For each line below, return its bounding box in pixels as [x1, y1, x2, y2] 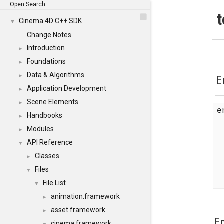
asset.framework [51, 206, 105, 214]
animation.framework [51, 192, 120, 200]
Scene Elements [27, 98, 78, 106]
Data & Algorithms [27, 71, 84, 79]
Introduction [27, 44, 65, 52]
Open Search [10, 1, 45, 8]
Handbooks [27, 111, 62, 119]
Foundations [27, 57, 66, 65]
